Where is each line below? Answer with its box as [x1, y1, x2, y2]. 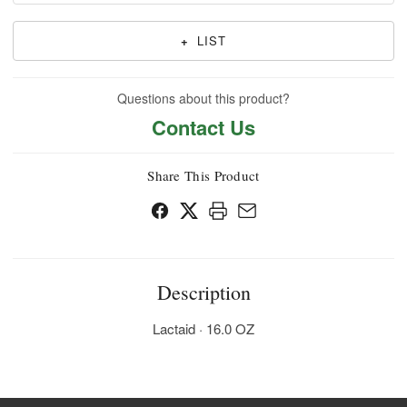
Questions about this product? [117, 89, 290, 108]
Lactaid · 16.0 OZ [153, 319, 254, 339]
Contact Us [152, 113, 255, 143]
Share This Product [147, 166, 260, 185]
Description [156, 279, 251, 306]
